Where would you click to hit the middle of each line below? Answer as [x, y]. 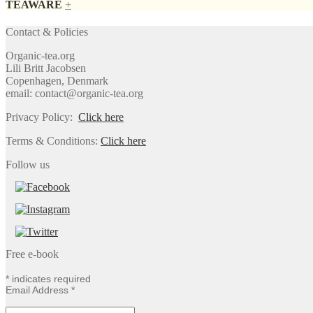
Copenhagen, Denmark [57, 81]
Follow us [28, 165]
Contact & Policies [47, 32]
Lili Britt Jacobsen [46, 68]
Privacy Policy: [42, 117]
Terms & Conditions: [53, 141]
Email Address [38, 290]
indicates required [50, 278]
